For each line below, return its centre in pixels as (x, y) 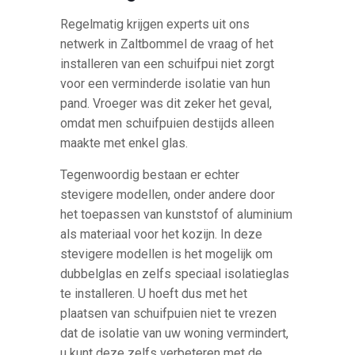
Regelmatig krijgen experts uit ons (155, 25)
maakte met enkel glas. (124, 143)
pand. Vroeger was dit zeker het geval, (166, 104)
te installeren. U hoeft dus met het (154, 294)
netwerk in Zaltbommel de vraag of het (167, 44)
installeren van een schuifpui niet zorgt (168, 64)
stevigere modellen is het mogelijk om (167, 254)
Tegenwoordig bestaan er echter (150, 175)
